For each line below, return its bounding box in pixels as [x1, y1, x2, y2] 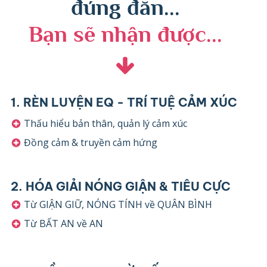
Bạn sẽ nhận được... [28, 21, 222, 46]
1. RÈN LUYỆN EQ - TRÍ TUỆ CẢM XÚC [10, 95, 237, 110]
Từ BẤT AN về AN [23, 216, 103, 230]
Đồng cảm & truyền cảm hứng [23, 136, 157, 150]
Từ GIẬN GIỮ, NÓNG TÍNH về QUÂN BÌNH [23, 197, 212, 211]
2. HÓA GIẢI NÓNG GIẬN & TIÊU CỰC [10, 179, 231, 194]
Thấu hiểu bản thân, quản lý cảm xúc [23, 117, 187, 131]
